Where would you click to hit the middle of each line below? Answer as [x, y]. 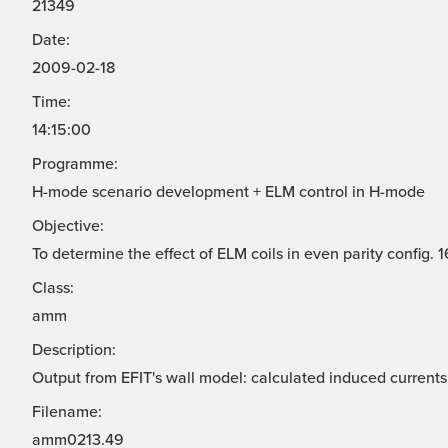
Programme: [75, 164]
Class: [53, 288]
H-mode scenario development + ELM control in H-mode [228, 192]
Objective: [68, 226]
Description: [74, 350]
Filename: [67, 412]
